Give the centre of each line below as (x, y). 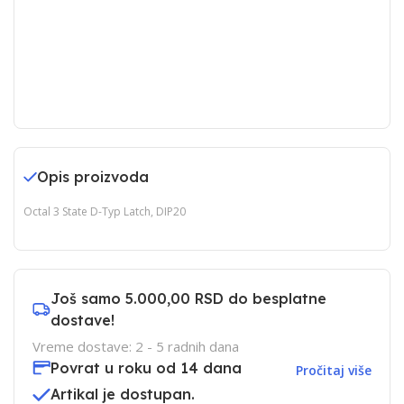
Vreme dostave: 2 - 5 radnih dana (136, 346)
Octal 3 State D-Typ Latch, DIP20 (105, 211)
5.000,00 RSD (174, 298)
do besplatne (275, 298)
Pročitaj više (334, 370)
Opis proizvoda (93, 177)
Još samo (88, 298)
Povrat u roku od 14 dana (146, 368)
